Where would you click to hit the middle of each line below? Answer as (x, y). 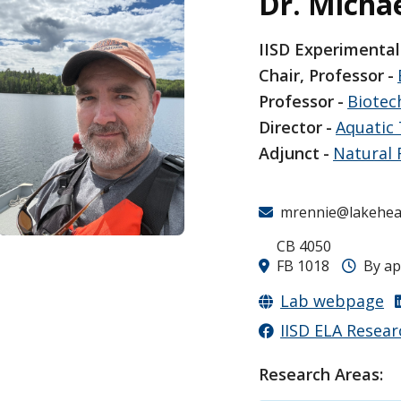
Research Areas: (324, 375)
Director (291, 128)
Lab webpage (333, 301)
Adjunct (290, 154)
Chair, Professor (322, 76)
